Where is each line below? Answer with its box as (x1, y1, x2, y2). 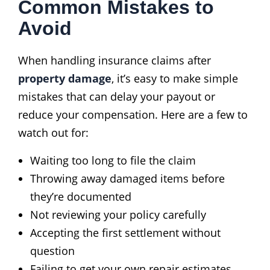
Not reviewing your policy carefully (30, 207, 206, 222)
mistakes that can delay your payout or (18, 89, 215, 104)
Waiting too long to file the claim (30, 152, 196, 168)
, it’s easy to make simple (111, 71, 238, 86)
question (30, 243, 75, 258)
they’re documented (30, 189, 131, 204)
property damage (18, 71, 111, 86)
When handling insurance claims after (18, 52, 211, 67)
